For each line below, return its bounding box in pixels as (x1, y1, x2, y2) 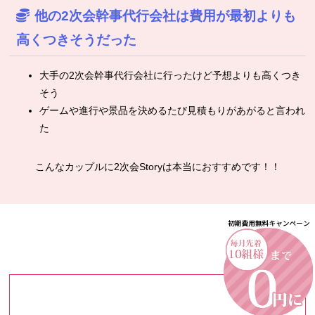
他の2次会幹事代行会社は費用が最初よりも (34, 8, 297, 23)
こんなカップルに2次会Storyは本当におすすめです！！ (34, 160, 281, 172)
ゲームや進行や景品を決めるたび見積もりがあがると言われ (39, 104, 305, 116)
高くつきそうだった (16, 32, 137, 47)
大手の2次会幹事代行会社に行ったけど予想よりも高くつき (39, 69, 301, 81)
